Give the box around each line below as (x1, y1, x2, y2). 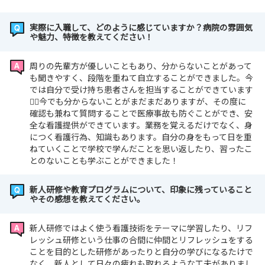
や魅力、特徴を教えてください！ (30, 31, 153, 43)
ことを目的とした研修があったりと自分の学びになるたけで (30, 245, 253, 258)
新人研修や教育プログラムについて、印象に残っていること (30, 183, 252, 196)
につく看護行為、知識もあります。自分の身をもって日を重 (30, 131, 252, 143)
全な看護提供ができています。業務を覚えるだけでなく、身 (30, 119, 253, 131)
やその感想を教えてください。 (30, 193, 145, 205)
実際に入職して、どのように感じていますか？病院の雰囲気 (30, 21, 253, 34)
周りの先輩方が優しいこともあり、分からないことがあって (30, 60, 252, 72)
